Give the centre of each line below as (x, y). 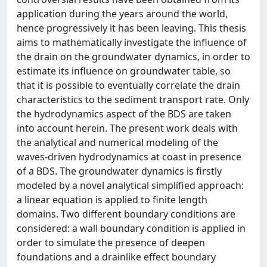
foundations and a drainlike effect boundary (116, 257)
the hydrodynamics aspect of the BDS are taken (124, 114)
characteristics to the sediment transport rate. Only (133, 100)
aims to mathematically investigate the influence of (132, 42)
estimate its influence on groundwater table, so (124, 71)
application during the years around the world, (122, 14)
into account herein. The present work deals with (127, 128)
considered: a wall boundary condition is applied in (131, 228)
